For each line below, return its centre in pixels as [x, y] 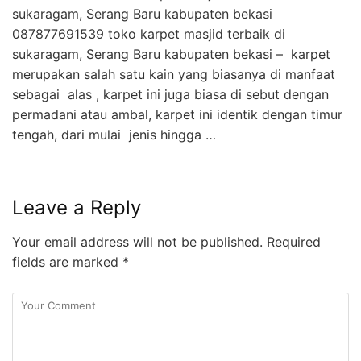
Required [292, 241]
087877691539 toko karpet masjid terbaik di [149, 33]
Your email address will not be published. [137, 241]
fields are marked [67, 261]
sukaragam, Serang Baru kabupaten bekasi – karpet [171, 54]
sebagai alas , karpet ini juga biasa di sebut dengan [170, 94]
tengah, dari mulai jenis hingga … [114, 134]
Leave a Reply [77, 207]
